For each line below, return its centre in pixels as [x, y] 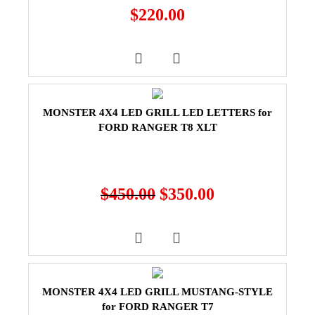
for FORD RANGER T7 [157, 306]
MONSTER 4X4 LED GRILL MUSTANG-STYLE [157, 291]
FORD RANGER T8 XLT [157, 127]
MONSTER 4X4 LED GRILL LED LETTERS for [157, 112]
